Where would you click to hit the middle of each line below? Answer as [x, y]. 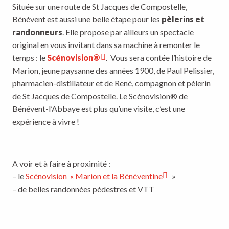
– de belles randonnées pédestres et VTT [83, 189]
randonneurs [37, 32]
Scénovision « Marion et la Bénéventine [94, 176]
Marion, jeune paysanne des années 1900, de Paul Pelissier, [113, 71]
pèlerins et [183, 19]
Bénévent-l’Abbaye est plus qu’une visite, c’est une [99, 109]
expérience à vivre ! [46, 122]
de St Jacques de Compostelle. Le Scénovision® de [100, 96]
